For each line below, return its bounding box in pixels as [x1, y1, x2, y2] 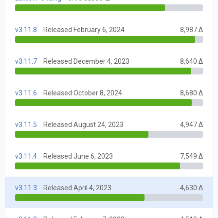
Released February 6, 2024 [43, 26, 125, 34]
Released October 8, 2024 [43, 89, 122, 97]
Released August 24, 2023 [43, 121, 124, 129]
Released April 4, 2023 [43, 184, 111, 192]
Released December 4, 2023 [43, 57, 129, 66]
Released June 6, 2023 [43, 152, 113, 161]
